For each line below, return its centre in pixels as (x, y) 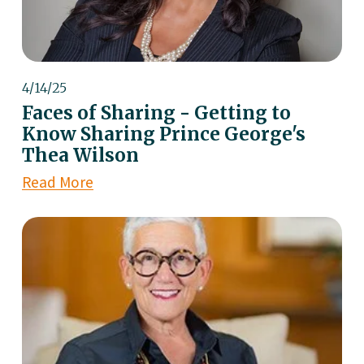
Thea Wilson (80, 156)
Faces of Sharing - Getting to (156, 113)
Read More (57, 182)
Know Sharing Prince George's (163, 134)
